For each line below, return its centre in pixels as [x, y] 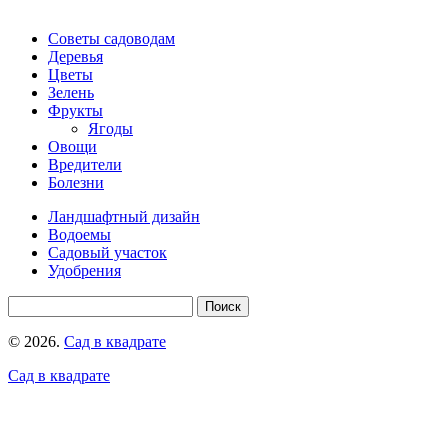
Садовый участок [107, 252]
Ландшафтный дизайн [124, 216]
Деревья [75, 56]
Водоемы [79, 234]
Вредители [85, 164]
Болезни [76, 182]
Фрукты [75, 110]
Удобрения [84, 270]
